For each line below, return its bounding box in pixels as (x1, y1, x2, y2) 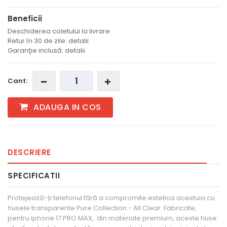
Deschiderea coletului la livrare (8, 26, 110, 36)
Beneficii (8, 13, 42, 24)
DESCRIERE (8, 147, 51, 158)
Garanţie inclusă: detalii (8, 46, 85, 56)
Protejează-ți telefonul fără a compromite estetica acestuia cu (8, 193, 215, 203)
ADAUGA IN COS (31, 101, 101, 113)
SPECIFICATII (8, 170, 60, 181)
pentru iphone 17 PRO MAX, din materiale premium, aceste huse (8, 213, 217, 223)
